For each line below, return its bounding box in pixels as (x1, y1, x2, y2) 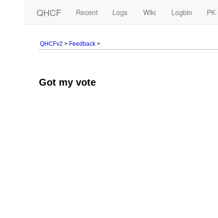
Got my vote (39, 77, 96, 88)
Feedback (69, 40, 95, 47)
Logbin (171, 7, 192, 17)
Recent (76, 7, 98, 17)
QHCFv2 (40, 40, 63, 47)
